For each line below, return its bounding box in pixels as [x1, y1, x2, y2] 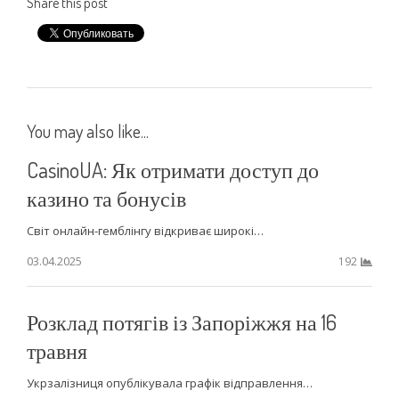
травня [26, 336, 87, 364]
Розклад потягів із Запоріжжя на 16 [26, 307, 337, 336]
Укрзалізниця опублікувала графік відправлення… [26, 374, 313, 391]
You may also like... [26, 118, 149, 142]
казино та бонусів [26, 183, 186, 212]
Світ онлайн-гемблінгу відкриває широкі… [26, 222, 264, 239]
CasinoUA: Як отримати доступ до [26, 155, 319, 183]
